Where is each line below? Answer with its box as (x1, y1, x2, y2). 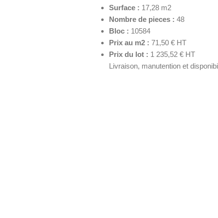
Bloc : (109, 26, 129, 35)
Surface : (109, 3, 140, 12)
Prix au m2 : (109, 38, 149, 47)
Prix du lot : (109, 50, 148, 58)
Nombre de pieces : (109, 15, 175, 23)
